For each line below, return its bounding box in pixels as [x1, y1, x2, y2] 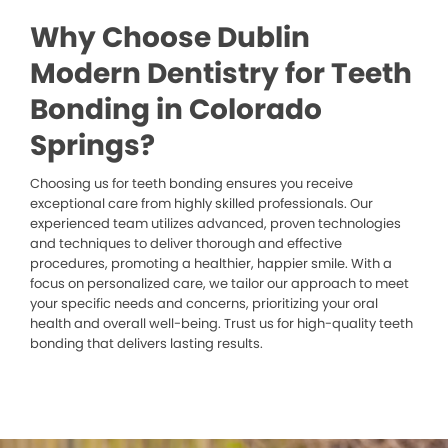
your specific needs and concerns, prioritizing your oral [30, 293, 378, 313]
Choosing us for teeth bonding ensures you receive [30, 173, 353, 193]
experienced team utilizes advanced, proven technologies [30, 213, 401, 233]
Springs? [30, 125, 155, 165]
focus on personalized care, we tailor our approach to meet [30, 273, 409, 293]
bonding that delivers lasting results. [30, 333, 263, 353]
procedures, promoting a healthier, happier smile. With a [30, 253, 392, 273]
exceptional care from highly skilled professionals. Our [30, 193, 373, 213]
